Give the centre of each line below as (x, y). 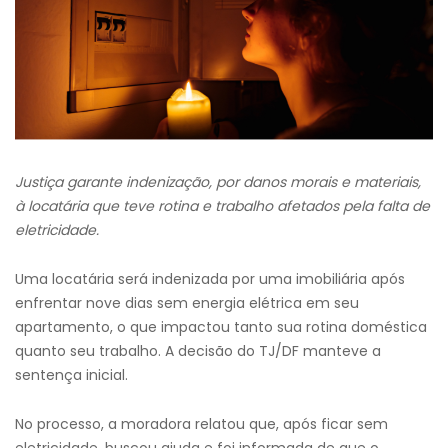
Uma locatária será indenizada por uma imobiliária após (210, 279)
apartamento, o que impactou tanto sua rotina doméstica (221, 327)
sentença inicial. (71, 375)
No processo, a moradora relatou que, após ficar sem (201, 424)
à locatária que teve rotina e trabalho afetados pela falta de (222, 206)
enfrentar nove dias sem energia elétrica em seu (187, 303)
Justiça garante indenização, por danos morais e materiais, (218, 182)
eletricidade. (57, 230)
